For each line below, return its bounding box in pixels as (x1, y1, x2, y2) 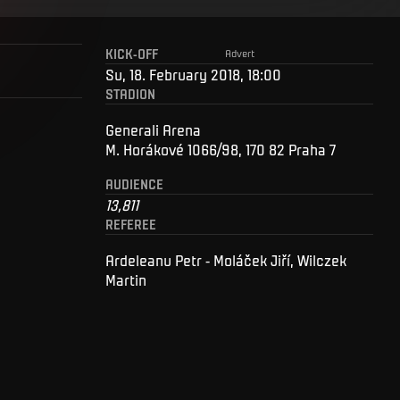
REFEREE (105, 215, 156, 232)
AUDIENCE (105, 175, 163, 192)
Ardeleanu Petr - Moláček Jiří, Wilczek (105, 250, 346, 269)
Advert (224, 46, 254, 59)
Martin (105, 270, 146, 288)
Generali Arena (105, 120, 201, 138)
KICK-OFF (105, 45, 158, 62)
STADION (105, 85, 155, 102)
